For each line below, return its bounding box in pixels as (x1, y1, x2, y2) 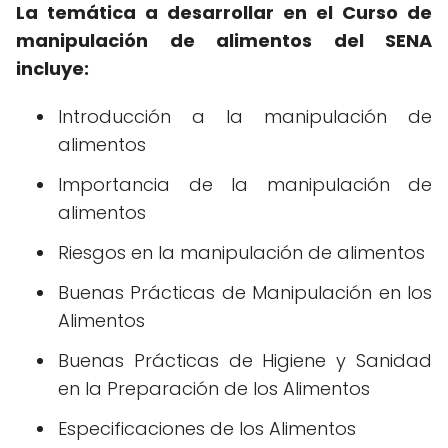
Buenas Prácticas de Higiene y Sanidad (58, 348, 432, 374)
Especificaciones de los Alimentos (58, 416, 356, 442)
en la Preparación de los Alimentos (58, 376, 370, 402)
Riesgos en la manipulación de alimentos (58, 240, 425, 266)
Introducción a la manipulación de (58, 104, 432, 130)
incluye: (16, 56, 89, 82)
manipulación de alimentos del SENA (16, 28, 432, 54)
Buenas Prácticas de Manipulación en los (58, 280, 432, 306)
